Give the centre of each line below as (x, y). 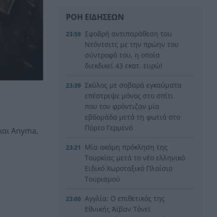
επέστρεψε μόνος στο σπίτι (129, 95)
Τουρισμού (103, 179)
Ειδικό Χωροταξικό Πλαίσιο (129, 168)
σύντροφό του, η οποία (123, 55)
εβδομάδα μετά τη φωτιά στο (133, 117)
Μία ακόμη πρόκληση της (126, 147)
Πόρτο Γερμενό (109, 127)
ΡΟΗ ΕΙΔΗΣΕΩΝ (95, 17)
